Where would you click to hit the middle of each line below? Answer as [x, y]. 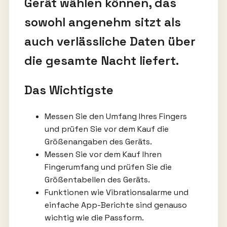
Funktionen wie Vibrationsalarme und [116, 192]
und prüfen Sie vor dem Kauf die [106, 129]
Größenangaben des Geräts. [98, 142]
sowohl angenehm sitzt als [102, 22]
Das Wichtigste [69, 90]
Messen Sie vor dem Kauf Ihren [103, 154]
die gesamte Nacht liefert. [101, 61]
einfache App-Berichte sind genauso [116, 205]
